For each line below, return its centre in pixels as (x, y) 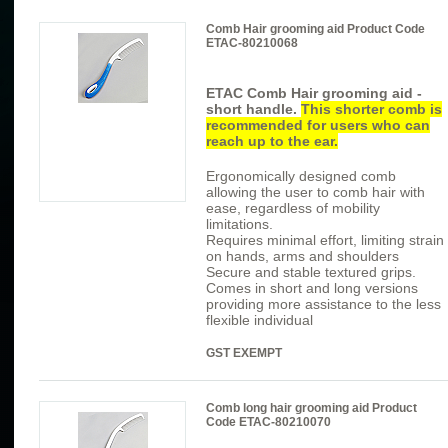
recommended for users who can (318, 124)
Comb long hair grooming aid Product (311, 408)
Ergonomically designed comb (301, 176)
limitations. (239, 224)
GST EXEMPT (244, 353)
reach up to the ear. (272, 140)
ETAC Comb (248, 92)
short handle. (253, 108)
